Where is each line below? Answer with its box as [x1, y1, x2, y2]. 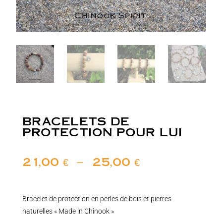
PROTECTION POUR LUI [22, 123, 182, 139]
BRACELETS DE [22, 112, 129, 128]
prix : [139, 172, 174, 188]
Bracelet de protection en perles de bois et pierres [22, 194, 171, 203]
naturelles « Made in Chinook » [22, 207, 114, 215]
